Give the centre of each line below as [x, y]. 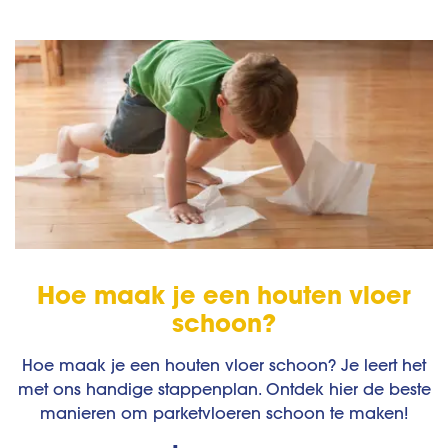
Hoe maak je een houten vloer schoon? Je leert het [224, 365]
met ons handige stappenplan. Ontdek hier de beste [224, 389]
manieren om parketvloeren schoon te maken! [224, 413]
